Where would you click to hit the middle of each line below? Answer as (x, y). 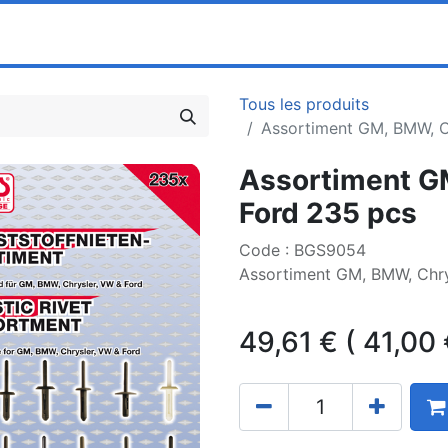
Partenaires (101, 33)
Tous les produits (304, 104)
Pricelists (196, 33)
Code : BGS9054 (302, 250)
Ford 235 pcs (328, 213)
